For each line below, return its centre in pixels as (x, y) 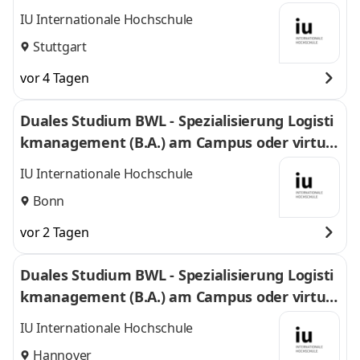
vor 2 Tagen (55, 232)
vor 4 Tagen (55, 78)
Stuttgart (60, 46)
